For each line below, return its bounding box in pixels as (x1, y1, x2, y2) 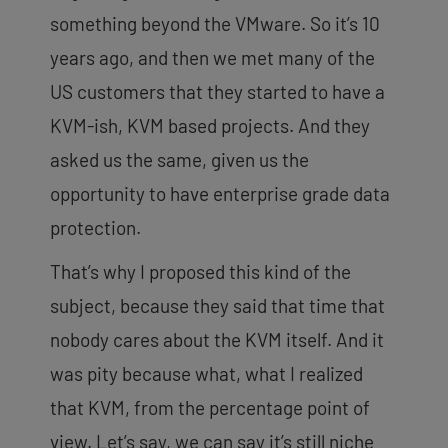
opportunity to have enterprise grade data (50, 181, 390, 205)
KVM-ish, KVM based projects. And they (50, 113, 370, 137)
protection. (50, 215, 141, 239)
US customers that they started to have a (50, 79, 385, 103)
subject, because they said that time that (50, 293, 385, 317)
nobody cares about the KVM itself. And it (50, 327, 384, 351)
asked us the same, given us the (50, 147, 309, 171)
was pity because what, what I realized (50, 361, 363, 385)
